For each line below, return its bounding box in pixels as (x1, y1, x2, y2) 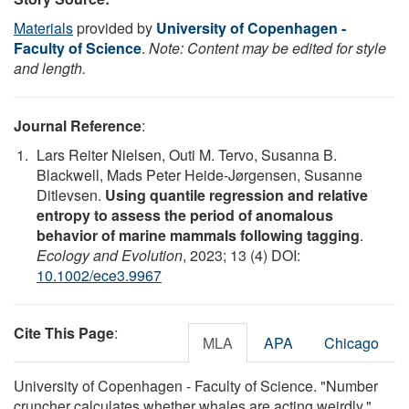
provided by (73, 16, 156, 38)
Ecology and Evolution (37, 244, 183, 266)
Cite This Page (14, 321, 114, 343)
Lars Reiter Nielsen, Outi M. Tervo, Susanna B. (37, 143, 337, 165)
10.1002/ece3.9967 (37, 264, 162, 286)
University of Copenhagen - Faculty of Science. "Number (14, 374, 378, 396)
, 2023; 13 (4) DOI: (183, 244, 300, 266)
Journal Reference (14, 114, 142, 136)
